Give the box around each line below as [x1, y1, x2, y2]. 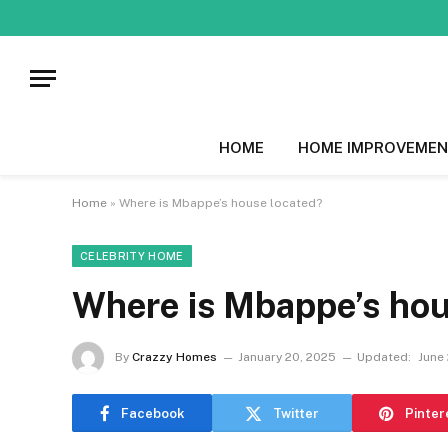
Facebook [120, 405, 185, 421]
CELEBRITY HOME [80, 250, 184, 262]
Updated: [357, 350, 411, 365]
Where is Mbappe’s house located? [119, 196, 322, 210]
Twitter [273, 405, 319, 421]
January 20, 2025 [238, 350, 336, 365]
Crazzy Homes [132, 350, 217, 365]
